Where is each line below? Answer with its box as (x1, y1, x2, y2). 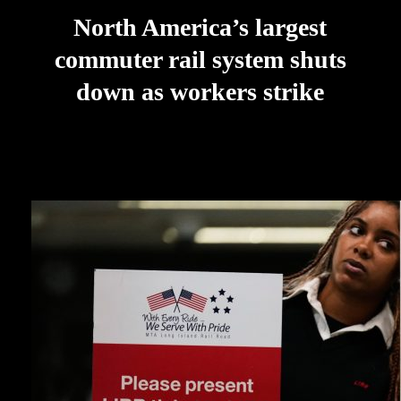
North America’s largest (73, 13, 328, 41)
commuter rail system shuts (54, 45, 346, 73)
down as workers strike (76, 77, 325, 106)
